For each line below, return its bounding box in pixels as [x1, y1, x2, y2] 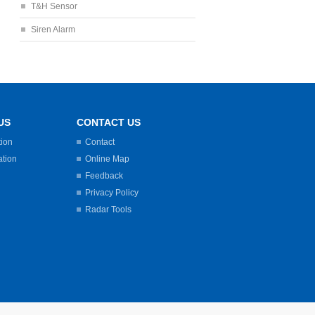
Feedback [85, 171, 123, 181]
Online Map [85, 154, 129, 164]
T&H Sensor [31, 1, 77, 11]
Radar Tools [85, 205, 131, 214]
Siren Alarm [31, 25, 75, 34]
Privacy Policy [85, 188, 139, 198]
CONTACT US [77, 117, 141, 128]
